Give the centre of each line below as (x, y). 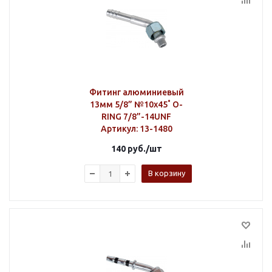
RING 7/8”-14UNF (136, 117)
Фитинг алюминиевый (136, 92)
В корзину (167, 173)
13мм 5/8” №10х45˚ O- (136, 104)
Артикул (118, 129)
